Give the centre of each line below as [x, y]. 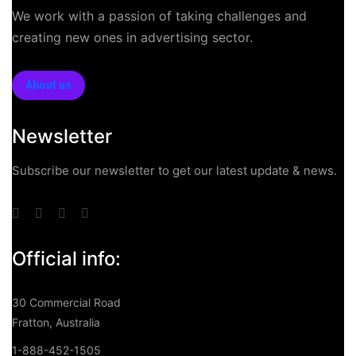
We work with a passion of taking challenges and [159, 15]
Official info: [66, 258]
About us [48, 85]
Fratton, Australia [56, 322]
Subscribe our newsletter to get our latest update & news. [174, 170]
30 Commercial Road [66, 302]
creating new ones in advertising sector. [132, 37]
